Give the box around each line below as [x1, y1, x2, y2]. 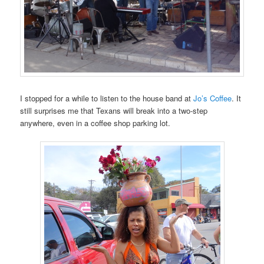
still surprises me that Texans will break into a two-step [20, 105, 208, 116]
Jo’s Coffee [193, 93, 232, 104]
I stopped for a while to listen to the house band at [20, 93, 194, 104]
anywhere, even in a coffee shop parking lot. [20, 117, 171, 128]
